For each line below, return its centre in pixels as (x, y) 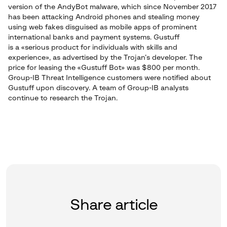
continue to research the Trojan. (63, 98)
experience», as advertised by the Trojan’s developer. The (105, 58)
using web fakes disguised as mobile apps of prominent (102, 27)
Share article (113, 205)
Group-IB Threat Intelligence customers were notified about (109, 78)
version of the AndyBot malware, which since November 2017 (112, 7)
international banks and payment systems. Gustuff (94, 37)
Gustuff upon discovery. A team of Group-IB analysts (98, 88)
